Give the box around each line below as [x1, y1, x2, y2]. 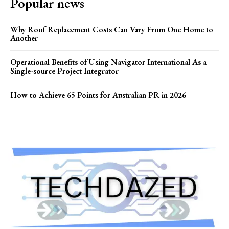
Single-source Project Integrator [10, 65, 119, 76]
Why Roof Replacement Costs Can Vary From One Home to [10, 24, 213, 35]
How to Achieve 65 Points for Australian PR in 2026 [10, 89, 186, 100]
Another [10, 32, 38, 43]
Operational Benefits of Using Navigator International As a [10, 56, 207, 67]
